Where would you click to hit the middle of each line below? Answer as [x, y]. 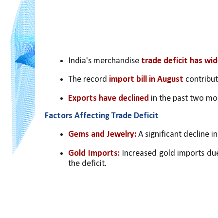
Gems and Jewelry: [103, 135]
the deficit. [87, 163]
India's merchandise [105, 61]
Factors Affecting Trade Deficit [102, 116]
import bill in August [146, 80]
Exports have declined [109, 98]
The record [89, 80]
